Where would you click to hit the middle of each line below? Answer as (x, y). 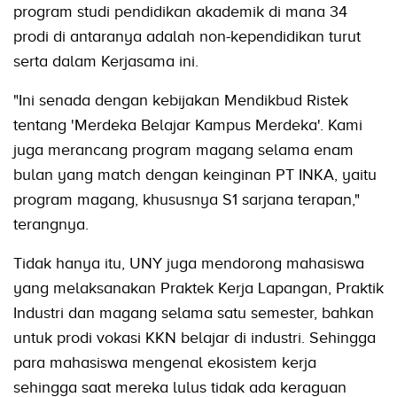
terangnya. (51, 224)
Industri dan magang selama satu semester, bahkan (194, 312)
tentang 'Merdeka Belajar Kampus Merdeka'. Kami (188, 125)
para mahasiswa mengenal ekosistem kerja (165, 362)
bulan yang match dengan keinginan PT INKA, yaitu (195, 174)
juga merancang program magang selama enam (183, 149)
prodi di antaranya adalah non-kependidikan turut (187, 36)
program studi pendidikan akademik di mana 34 (180, 11)
